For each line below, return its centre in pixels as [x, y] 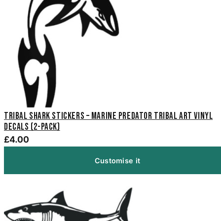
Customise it [117, 160]
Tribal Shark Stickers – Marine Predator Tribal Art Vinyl [109, 116]
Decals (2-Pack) [32, 127]
